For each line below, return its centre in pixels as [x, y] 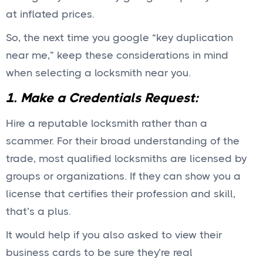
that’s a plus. [38, 211]
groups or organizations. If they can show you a [123, 176]
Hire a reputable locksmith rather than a [107, 123]
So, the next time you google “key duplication [119, 38]
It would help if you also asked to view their [114, 235]
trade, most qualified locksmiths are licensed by [126, 159]
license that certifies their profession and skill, [121, 194]
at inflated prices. [50, 14]
